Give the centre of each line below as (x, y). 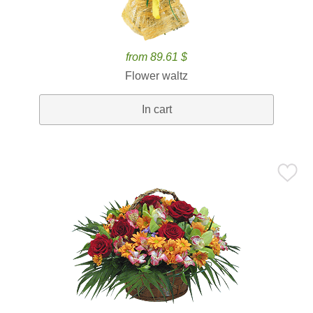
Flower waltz (156, 76)
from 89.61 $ (156, 57)
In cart (156, 109)
